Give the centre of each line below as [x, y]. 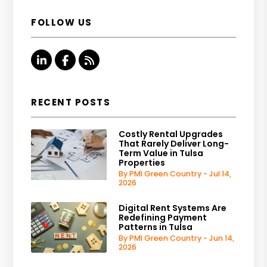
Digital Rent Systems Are [173, 208]
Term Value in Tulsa [161, 153]
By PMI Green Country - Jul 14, [175, 173]
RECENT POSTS [71, 102]
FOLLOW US [62, 22]
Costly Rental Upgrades [171, 134]
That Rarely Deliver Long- [174, 143]
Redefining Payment [163, 217]
